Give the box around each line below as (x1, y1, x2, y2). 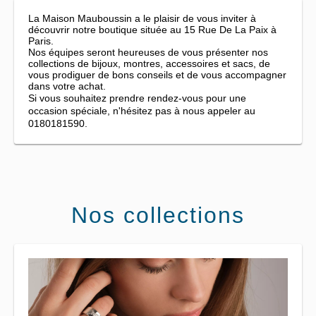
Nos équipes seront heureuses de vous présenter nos (28, 47, 268, 58)
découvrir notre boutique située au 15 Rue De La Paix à (28, 24, 276, 35)
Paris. (28, 35, 54, 47)
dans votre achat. (28, 80, 106, 92)
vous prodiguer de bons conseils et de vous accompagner (28, 69, 286, 80)
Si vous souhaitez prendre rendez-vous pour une (28, 92, 246, 104)
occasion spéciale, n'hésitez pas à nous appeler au (28, 105, 255, 116)
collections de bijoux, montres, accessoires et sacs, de (28, 58, 270, 69)
